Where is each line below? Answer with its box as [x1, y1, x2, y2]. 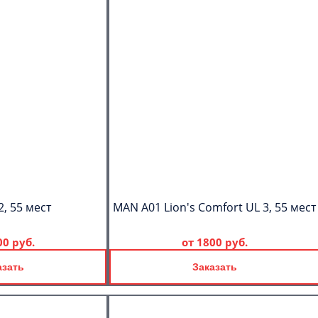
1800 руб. [196, 235, 248, 249]
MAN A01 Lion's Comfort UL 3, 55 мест [113, 199, 316, 215]
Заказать [192, 261, 237, 273]
